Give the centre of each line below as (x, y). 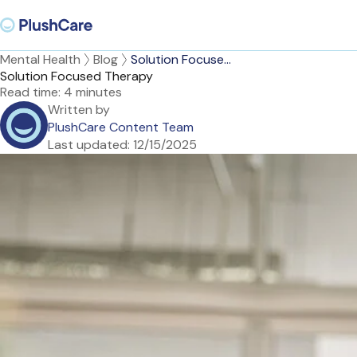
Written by (79, 110)
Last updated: (89, 145)
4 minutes (93, 92)
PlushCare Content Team (121, 127)
